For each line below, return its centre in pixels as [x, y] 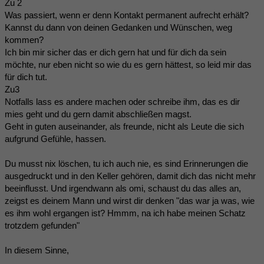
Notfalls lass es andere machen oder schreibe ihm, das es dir [122, 101]
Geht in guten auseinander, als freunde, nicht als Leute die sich [124, 126]
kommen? [24, 39]
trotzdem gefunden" [42, 225]
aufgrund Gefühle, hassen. [55, 138]
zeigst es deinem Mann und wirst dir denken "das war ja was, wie [130, 200]
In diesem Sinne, [37, 250]
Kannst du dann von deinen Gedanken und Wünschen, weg [118, 27]
